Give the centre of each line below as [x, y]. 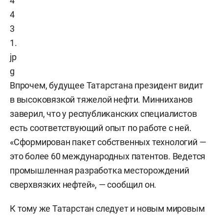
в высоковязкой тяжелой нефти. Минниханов [101, 99]
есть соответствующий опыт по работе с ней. [101, 128]
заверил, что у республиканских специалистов [103, 114]
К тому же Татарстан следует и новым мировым [107, 208]
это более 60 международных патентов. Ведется [108, 156]
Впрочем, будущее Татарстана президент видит [107, 85]
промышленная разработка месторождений [99, 170]
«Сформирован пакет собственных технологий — [108, 142]
